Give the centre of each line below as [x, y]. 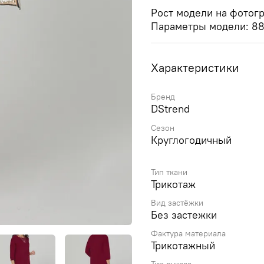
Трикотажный [183, 246]
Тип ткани [169, 172]
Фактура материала [188, 234]
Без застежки [184, 214]
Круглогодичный [191, 140]
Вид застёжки [177, 202]
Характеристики [195, 67]
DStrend [170, 109]
